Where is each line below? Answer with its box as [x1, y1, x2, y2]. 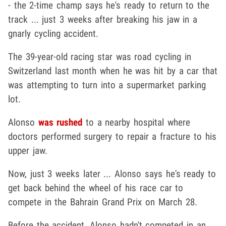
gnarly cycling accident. [8, 28, 99, 40]
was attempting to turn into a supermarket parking [8, 79, 206, 91]
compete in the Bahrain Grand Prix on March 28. [8, 196, 197, 208]
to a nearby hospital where [82, 117, 190, 129]
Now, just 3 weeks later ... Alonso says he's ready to [8, 168, 216, 180]
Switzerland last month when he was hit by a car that [8, 65, 217, 77]
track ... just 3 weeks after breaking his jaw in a [8, 14, 197, 26]
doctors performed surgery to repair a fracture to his [8, 131, 216, 143]
